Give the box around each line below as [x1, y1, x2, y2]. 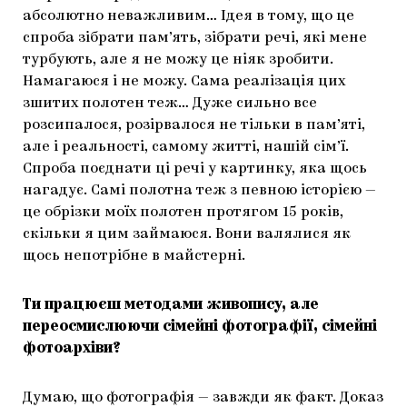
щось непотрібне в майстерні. [23, 248, 245, 263]
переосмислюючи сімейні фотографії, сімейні [23, 319, 377, 334]
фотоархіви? [23, 341, 120, 356]
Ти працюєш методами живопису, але [23, 297, 319, 313]
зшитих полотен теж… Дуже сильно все [23, 95, 317, 111]
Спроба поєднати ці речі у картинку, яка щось [23, 161, 367, 176]
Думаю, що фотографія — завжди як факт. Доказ [23, 390, 383, 405]
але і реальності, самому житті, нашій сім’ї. [23, 139, 349, 154]
